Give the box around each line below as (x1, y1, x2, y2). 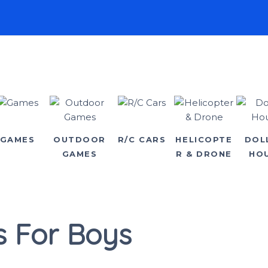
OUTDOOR (53, 135, 106, 144)
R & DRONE (175, 149, 233, 159)
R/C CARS (117, 135, 166, 144)
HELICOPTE (175, 135, 233, 144)
